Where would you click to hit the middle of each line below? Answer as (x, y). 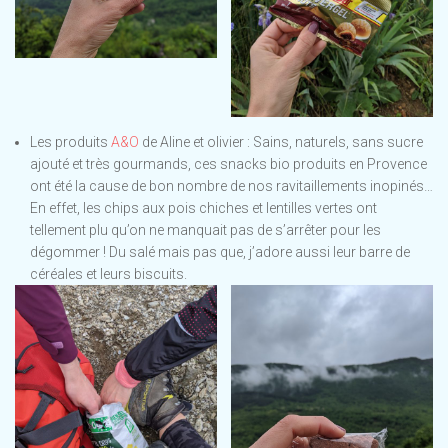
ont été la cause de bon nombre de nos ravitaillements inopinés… (231, 186)
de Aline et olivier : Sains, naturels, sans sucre (281, 142)
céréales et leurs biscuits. (108, 274)
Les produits (70, 142)
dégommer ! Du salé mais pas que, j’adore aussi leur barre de (220, 252)
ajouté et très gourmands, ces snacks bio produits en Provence (228, 164)
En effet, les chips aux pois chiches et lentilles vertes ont (203, 208)
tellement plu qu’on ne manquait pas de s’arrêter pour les (205, 230)
